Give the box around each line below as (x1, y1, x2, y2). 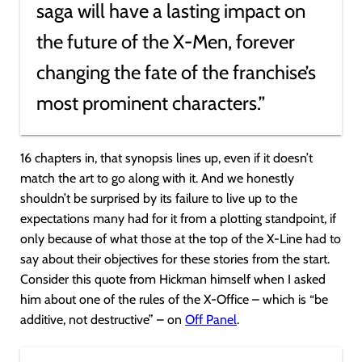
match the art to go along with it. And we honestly (20, 170, 294, 186)
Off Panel (185, 312, 237, 327)
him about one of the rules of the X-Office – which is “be (20, 292, 328, 307)
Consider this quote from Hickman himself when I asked (20, 271, 326, 287)
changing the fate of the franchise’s (36, 61, 316, 84)
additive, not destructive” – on (20, 312, 185, 327)
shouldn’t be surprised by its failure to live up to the (20, 191, 297, 206)
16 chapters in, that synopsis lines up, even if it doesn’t (20, 150, 313, 166)
